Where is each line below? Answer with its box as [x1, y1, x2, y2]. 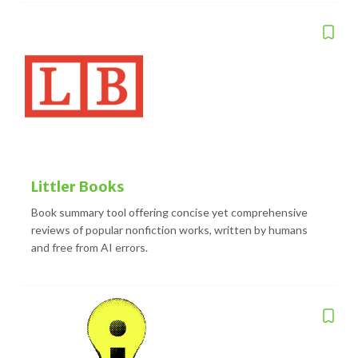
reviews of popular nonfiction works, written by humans [31, 223, 308, 237]
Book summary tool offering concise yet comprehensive [31, 205, 308, 220]
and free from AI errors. [31, 241, 148, 255]
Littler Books [31, 177, 125, 197]
